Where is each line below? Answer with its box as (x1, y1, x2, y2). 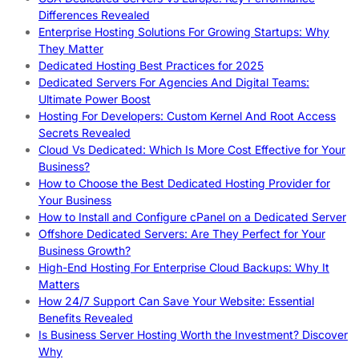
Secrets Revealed (38, 125, 131, 139)
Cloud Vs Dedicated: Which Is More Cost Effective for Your (38, 142, 345, 156)
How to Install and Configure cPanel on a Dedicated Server (38, 209, 346, 224)
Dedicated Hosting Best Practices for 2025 (38, 58, 264, 72)
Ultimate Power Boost (38, 91, 151, 106)
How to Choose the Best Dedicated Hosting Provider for (38, 175, 330, 190)
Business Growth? (38, 243, 131, 257)
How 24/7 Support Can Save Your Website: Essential (38, 293, 314, 308)
